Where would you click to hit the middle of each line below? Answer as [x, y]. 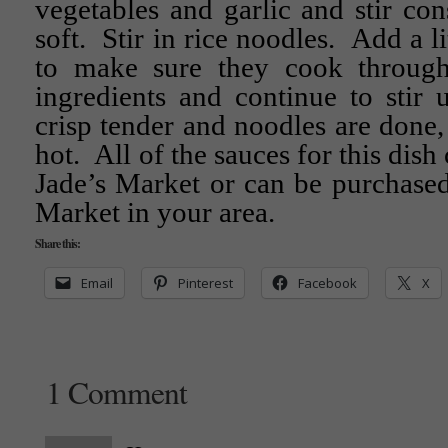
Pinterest [205, 283]
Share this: [57, 243]
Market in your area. [155, 212]
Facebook [327, 283]
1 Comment [116, 392]
